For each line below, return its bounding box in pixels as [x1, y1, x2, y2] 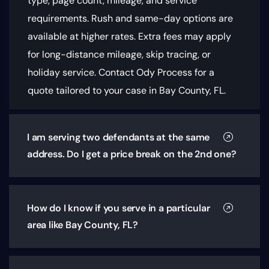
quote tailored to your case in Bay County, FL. [28, 84, 226, 97]
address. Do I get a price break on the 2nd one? [27, 148, 237, 161]
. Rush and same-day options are [87, 12, 233, 25]
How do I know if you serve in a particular [27, 202, 210, 215]
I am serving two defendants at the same [27, 131, 210, 144]
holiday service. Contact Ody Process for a [28, 66, 214, 79]
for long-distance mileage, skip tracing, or [28, 48, 211, 61]
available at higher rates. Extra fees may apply [28, 30, 231, 43]
